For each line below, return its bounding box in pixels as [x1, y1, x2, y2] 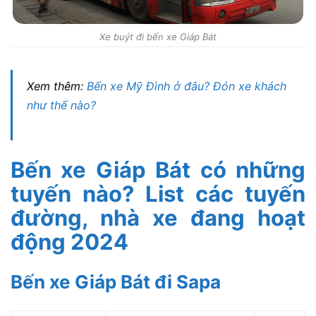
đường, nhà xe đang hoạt [11, 204, 305, 231]
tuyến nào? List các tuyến [11, 180, 305, 207]
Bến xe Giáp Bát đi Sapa [11, 270, 221, 293]
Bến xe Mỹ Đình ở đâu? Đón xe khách [87, 78, 286, 93]
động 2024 [11, 228, 128, 255]
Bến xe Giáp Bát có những [11, 156, 305, 183]
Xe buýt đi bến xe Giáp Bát [99, 30, 217, 42]
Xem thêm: [27, 78, 87, 93]
